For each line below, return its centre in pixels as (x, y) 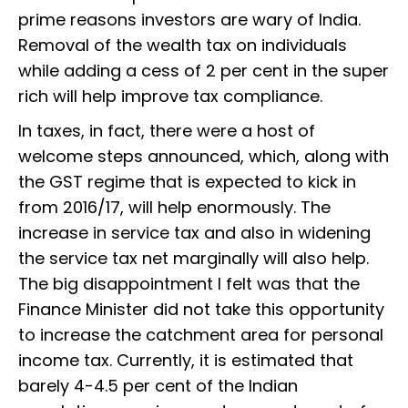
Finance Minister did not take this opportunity (201, 310)
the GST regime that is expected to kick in (187, 182)
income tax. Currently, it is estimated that (186, 361)
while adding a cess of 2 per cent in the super (204, 71)
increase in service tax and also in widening (194, 233)
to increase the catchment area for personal (201, 335)
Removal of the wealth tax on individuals (183, 46)
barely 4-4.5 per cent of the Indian (158, 386)
